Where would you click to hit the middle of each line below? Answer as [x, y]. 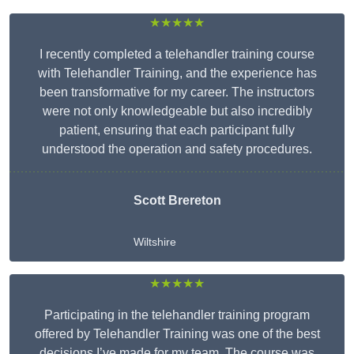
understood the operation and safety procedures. [177, 149]
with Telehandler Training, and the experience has [177, 73]
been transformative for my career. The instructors [177, 92]
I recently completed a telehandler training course [177, 55]
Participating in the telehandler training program [177, 315]
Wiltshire [154, 242]
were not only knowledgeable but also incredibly [177, 111]
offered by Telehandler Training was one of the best [177, 334]
